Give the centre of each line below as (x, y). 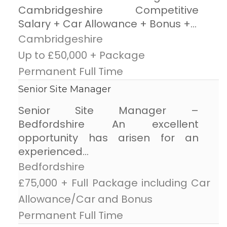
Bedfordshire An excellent (108, 124)
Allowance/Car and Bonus (85, 199)
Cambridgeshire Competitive (108, 10)
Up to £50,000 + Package (82, 55)
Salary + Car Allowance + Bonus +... (107, 24)
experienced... (53, 152)
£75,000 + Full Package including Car (114, 183)
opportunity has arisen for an (108, 138)
